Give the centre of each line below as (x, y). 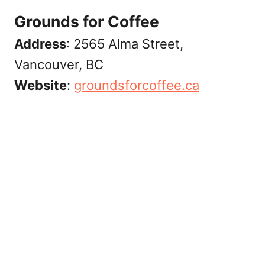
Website (41, 85)
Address (40, 43)
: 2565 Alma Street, (125, 43)
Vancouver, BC (59, 64)
